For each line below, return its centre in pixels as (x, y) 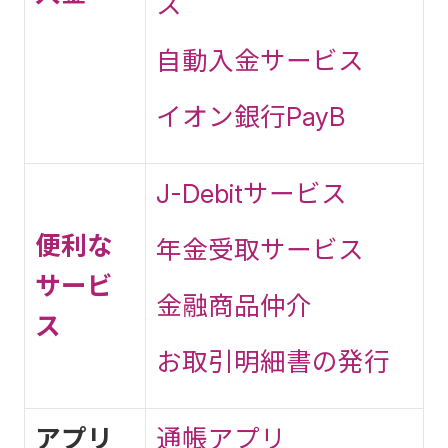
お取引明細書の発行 (273, 361)
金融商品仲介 (234, 305)
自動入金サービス (260, 60)
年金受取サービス (260, 249)
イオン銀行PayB (250, 116)
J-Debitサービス (251, 193)
